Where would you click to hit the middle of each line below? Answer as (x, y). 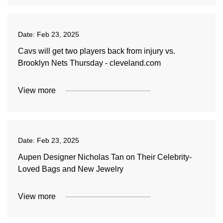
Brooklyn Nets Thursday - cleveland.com (89, 63)
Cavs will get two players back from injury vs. (96, 51)
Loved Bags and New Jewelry (70, 169)
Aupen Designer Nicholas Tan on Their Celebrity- (105, 157)
